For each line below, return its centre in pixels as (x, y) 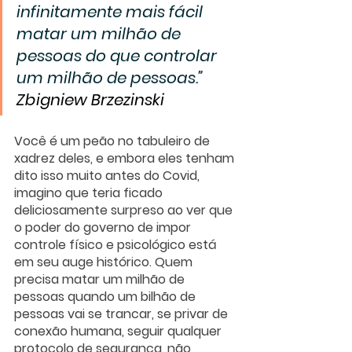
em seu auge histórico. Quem (105, 262)
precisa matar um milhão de (101, 279)
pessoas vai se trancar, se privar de (123, 313)
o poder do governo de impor (104, 227)
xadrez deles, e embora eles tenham (126, 158)
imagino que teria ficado (90, 192)
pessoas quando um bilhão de (106, 296)
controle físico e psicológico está (117, 244)
